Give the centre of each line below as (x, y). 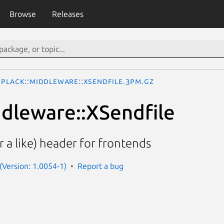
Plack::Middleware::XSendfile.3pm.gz (77, 81)
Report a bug (100, 166)
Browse (22, 14)
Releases (67, 14)
